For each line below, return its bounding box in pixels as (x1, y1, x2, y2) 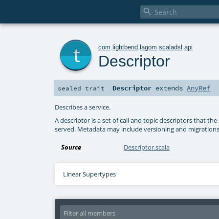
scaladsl (159, 43, 183, 51)
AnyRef (187, 84, 211, 93)
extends (152, 84, 187, 93)
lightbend (112, 43, 138, 51)
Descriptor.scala (124, 143, 170, 152)
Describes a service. (55, 102, 111, 111)
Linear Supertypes (63, 170, 116, 179)
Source (61, 143, 82, 152)
